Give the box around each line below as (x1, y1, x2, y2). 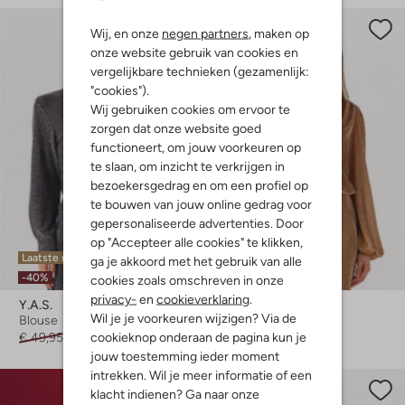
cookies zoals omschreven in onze (90, 272, 284, 287)
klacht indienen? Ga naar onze (90, 386, 259, 401)
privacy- (90, 291, 137, 306)
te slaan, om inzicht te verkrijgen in (90, 158, 285, 174)
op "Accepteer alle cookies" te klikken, (90, 234, 303, 250)
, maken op (249, 25, 309, 41)
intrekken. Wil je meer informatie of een (90, 367, 312, 382)
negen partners (162, 25, 249, 41)
